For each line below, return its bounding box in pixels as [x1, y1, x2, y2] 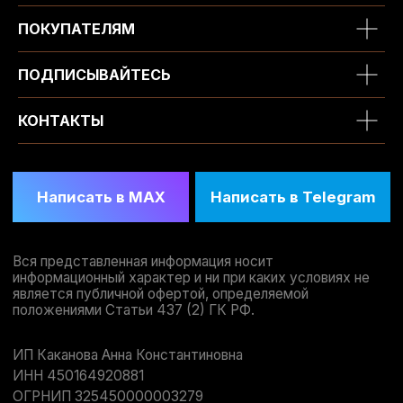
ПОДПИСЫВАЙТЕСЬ [18, 65, 171, 84]
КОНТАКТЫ [18, 111, 103, 130]
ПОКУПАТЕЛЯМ [18, 19, 135, 38]
